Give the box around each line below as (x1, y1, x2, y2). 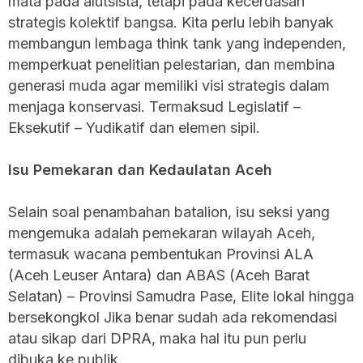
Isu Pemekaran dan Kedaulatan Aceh (8, 160, 272, 178)
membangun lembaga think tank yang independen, (8, 34, 346, 52)
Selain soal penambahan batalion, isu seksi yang (8, 203, 330, 220)
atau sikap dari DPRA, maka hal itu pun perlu (8, 329, 306, 347)
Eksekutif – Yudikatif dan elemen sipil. (8, 118, 260, 136)
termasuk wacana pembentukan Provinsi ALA (8, 245, 314, 263)
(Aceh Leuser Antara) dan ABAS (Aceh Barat (8, 266, 310, 284)
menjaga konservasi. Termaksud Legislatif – (8, 97, 301, 115)
